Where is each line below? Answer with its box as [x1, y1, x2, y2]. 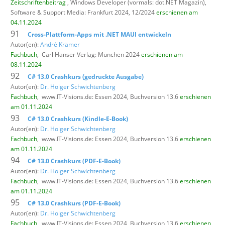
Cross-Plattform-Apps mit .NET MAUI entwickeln [28, 30, 171, 39]
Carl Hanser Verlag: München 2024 [42, 50, 141, 59]
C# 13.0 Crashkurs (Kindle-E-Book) [28, 114, 128, 123]
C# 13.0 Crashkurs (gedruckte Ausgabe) [28, 72, 144, 81]
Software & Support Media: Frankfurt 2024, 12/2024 [11, 8, 156, 17]
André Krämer [40, 40, 80, 49]
